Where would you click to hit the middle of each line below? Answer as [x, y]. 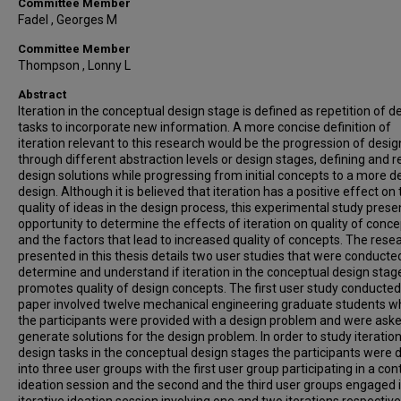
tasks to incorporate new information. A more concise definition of [205, 127]
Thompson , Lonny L [74, 65]
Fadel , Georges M [68, 20]
